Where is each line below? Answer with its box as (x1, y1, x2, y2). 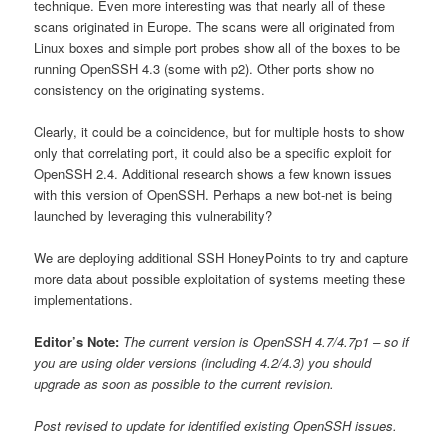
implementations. (34, 289, 134, 309)
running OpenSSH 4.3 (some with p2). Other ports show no (34, 58, 375, 78)
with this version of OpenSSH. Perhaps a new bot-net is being (34, 184, 393, 204)
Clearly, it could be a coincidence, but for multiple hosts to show (34, 121, 405, 141)
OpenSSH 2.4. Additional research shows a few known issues (34, 163, 393, 183)
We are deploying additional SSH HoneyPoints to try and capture (34, 247, 409, 267)
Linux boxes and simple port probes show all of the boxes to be (34, 37, 401, 57)
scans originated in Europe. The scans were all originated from (34, 16, 396, 36)
